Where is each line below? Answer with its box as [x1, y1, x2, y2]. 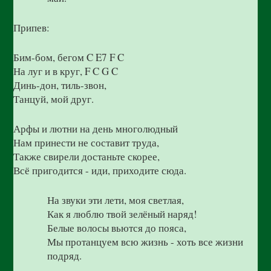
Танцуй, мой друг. [13, 92, 94, 106]
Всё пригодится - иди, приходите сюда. [13, 163, 187, 177]
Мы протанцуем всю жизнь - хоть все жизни [47, 235, 244, 249]
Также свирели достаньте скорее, [13, 149, 160, 163]
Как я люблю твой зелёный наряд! [47, 207, 198, 221]
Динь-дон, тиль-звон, [13, 78, 107, 92]
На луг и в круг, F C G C [13, 64, 119, 78]
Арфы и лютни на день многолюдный [13, 122, 178, 135]
